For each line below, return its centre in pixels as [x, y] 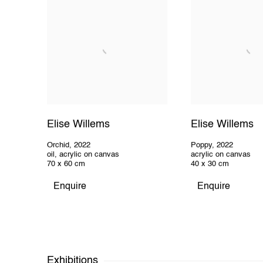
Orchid [58, 146]
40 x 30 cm [210, 164]
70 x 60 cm [66, 164]
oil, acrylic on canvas [83, 155]
